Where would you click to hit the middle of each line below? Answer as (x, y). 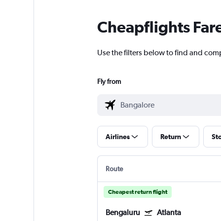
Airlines (117, 137)
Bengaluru (123, 213)
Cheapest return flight (137, 192)
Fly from (109, 82)
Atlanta (169, 213)
